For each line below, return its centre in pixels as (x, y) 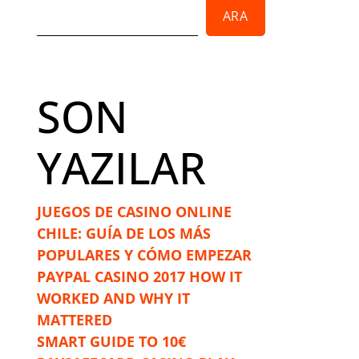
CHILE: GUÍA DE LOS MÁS (124, 234)
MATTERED (75, 320)
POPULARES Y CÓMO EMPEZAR (144, 255)
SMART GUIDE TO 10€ (111, 342)
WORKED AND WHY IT (113, 298)
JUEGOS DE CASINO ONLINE (134, 212)
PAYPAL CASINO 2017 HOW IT (139, 277)
